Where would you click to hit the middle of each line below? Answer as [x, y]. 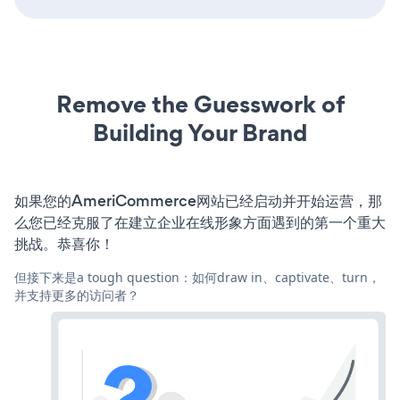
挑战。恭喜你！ [64, 243]
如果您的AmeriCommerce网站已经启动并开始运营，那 [198, 200]
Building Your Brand [200, 132]
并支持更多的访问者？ [77, 295]
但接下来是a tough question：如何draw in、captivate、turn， [197, 277]
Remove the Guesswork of [200, 104]
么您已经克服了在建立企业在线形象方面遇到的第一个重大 [200, 222]
